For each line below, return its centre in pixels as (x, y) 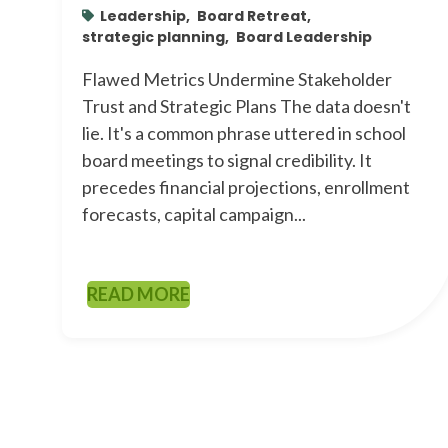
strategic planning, (155, 36)
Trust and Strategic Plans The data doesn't (246, 105)
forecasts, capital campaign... (194, 213)
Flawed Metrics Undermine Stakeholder (237, 78)
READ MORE (138, 293)
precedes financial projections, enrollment (246, 186)
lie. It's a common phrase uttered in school (244, 132)
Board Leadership (304, 36)
